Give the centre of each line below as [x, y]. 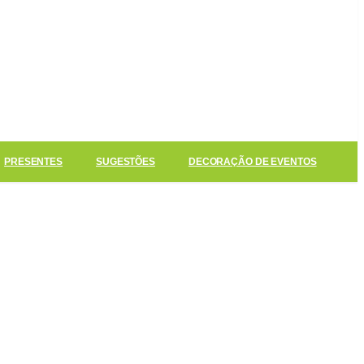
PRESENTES [33, 161]
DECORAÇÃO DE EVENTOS [252, 161]
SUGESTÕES [126, 161]
